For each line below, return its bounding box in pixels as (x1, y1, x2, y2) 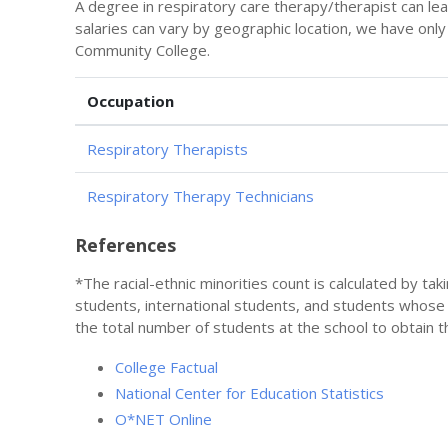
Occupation (87, 90, 174, 111)
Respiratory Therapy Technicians (87, 185, 314, 206)
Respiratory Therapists (87, 138, 248, 159)
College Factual (115, 356, 218, 377)
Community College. (75, 39, 210, 60)
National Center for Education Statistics (115, 382, 384, 403)
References (75, 232, 176, 257)
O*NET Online (115, 408, 212, 429)
